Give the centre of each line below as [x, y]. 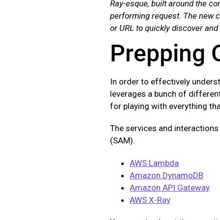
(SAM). [123, 141]
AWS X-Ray [150, 200]
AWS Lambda [154, 163]
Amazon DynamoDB [166, 175]
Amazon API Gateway [170, 187]
